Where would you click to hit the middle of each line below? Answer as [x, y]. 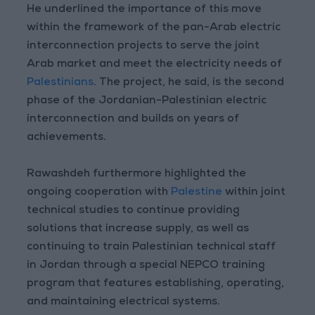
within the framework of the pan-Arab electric [154, 28]
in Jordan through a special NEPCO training [146, 266]
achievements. [67, 138]
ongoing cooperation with [99, 193]
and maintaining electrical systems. [124, 303]
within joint [256, 193]
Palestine [198, 193]
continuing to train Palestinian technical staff [152, 248]
